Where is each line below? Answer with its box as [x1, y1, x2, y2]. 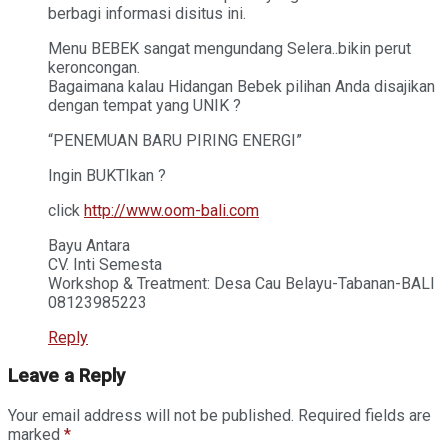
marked [8, 424, 64, 444]
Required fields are [298, 405, 431, 425]
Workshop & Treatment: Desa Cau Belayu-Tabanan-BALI [48, 273, 435, 293]
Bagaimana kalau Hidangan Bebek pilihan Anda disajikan [48, 76, 435, 96]
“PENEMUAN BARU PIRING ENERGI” [48, 130, 302, 150]
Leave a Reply [8, 365, 125, 388]
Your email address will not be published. [8, 405, 294, 425]
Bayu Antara [48, 235, 130, 255]
